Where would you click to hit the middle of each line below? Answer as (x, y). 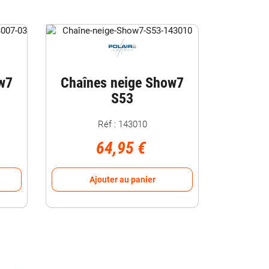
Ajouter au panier (122, 179)
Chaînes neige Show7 (122, 83)
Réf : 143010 (122, 124)
